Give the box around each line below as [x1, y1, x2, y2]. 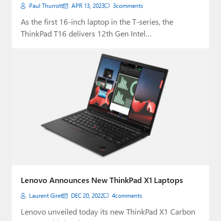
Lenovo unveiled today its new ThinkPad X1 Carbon [21, 206, 195, 217]
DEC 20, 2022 [71, 192, 104, 200]
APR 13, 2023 [72, 1, 105, 9]
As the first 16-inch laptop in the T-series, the [21, 16, 173, 27]
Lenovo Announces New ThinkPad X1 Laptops [21, 175, 183, 185]
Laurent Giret [29, 192, 63, 200]
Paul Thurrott [29, 1, 63, 9]
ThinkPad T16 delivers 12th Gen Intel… [21, 28, 151, 38]
